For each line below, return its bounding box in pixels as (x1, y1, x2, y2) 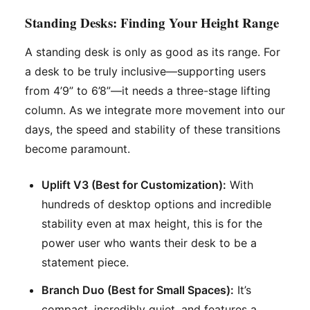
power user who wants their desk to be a (42, 236, 257, 250)
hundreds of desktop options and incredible (42, 197, 271, 212)
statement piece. (42, 255, 129, 270)
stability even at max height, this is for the (42, 217, 262, 231)
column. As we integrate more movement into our (25, 103, 285, 118)
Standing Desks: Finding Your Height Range (25, 13, 279, 33)
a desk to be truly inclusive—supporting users (25, 64, 266, 79)
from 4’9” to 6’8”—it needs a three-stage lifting (25, 84, 271, 98)
